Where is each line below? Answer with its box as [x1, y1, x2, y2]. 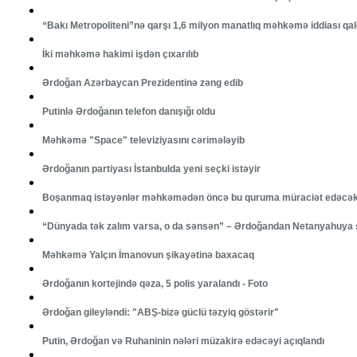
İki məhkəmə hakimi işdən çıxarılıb [41, 49, 198, 61]
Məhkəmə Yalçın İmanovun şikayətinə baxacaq [41, 249, 254, 261]
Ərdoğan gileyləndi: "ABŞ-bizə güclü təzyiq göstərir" [41, 307, 279, 319]
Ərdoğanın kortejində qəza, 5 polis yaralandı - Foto [41, 278, 268, 290]
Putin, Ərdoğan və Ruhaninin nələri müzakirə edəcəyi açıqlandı [41, 335, 324, 347]
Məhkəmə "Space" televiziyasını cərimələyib [41, 135, 245, 147]
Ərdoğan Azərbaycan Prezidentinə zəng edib [41, 77, 243, 89]
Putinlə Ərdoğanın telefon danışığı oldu [41, 106, 215, 118]
